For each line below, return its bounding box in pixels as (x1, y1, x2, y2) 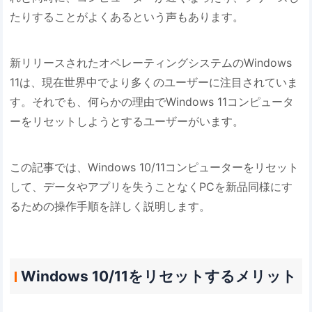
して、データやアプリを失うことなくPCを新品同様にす (10, 179, 293, 194)
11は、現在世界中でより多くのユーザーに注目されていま (10, 75, 299, 89)
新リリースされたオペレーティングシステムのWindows (10, 55, 292, 70)
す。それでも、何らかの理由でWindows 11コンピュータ (10, 94, 295, 109)
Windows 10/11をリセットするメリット (20, 267, 297, 286)
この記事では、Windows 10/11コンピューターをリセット (10, 159, 299, 174)
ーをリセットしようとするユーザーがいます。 (10, 114, 248, 128)
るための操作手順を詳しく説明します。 (10, 198, 211, 213)
